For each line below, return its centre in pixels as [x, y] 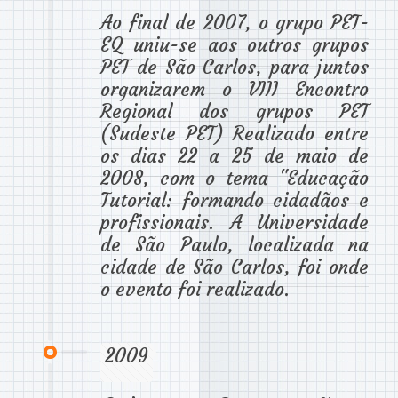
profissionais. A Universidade [235, 222]
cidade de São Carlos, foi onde [235, 267]
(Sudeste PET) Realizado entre [235, 133]
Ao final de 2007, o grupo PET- [235, 22]
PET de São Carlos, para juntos [235, 67]
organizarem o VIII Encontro [235, 89]
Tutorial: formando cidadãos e [235, 200]
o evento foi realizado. [195, 289]
